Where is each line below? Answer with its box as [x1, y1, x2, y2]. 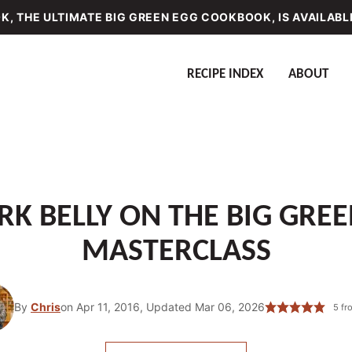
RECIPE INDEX [187, 68, 263, 81]
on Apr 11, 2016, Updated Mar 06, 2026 [60, 300, 266, 313]
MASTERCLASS [81, 236, 271, 268]
